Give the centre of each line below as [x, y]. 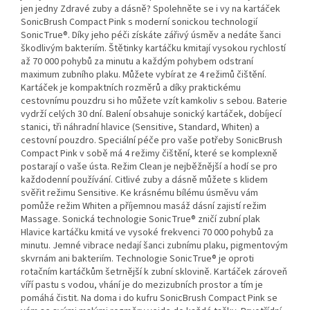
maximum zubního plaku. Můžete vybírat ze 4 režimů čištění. [144, 75]
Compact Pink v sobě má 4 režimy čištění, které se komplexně [149, 154]
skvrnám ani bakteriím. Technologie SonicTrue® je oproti [137, 259]
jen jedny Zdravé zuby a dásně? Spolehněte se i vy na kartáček [151, 9]
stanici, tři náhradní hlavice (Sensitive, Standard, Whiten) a [140, 128]
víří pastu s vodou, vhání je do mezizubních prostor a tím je [142, 285]
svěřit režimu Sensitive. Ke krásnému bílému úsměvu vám [139, 193]
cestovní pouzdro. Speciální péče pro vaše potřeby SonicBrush [152, 141]
